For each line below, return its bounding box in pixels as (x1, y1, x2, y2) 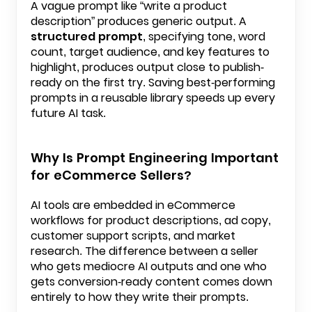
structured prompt (31, 29, 143, 45)
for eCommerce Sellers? (31, 166, 192, 184)
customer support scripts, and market (31, 228, 235, 244)
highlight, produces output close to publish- (31, 59, 264, 75)
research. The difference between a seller (31, 243, 258, 259)
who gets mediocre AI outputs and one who (31, 258, 267, 274)
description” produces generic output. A (31, 13, 247, 29)
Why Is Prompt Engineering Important (31, 149, 279, 166)
